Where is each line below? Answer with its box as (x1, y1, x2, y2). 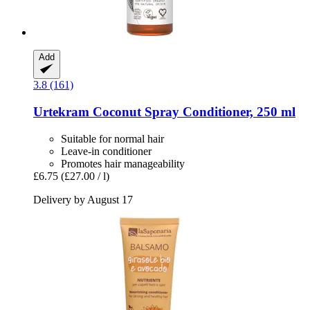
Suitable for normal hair (61, 132, 164, 145)
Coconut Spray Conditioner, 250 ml (89, 104, 295, 119)
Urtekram (33, 104, 89, 119)
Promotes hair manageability (61, 157, 185, 170)
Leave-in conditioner (61, 145, 152, 157)
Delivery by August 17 (33, 193, 133, 206)
